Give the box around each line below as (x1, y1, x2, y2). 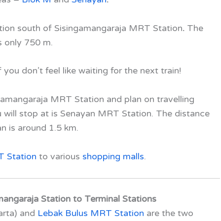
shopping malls (82, 150, 144, 162)
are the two (147, 207, 193, 219)
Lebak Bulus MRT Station (35, 207, 147, 219)
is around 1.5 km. (9, 122, 78, 134)
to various (37, 150, 82, 162)
